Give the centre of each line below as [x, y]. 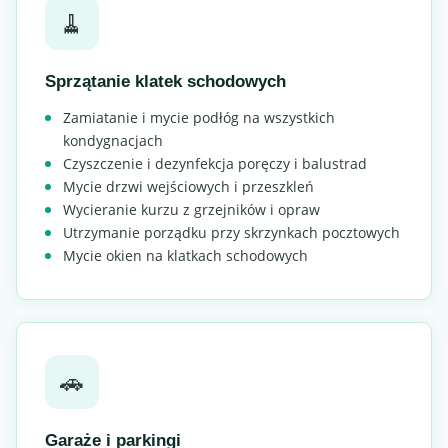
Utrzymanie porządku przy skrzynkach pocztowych [231, 232]
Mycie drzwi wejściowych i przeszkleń [188, 186]
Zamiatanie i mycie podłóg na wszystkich [199, 117]
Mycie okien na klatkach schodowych [185, 255]
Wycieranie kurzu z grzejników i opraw [191, 209]
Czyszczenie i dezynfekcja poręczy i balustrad [215, 163]
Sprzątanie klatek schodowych [165, 81]
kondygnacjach [113, 140]
